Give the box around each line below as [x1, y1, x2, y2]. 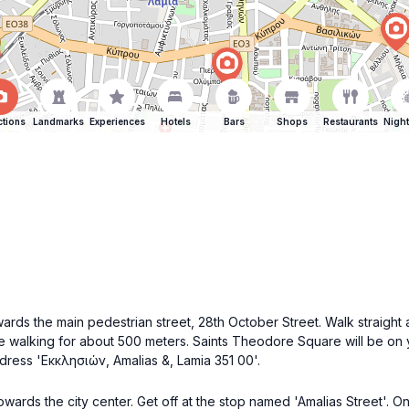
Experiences [89, 116, 145, 127]
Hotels [160, 116, 191, 127]
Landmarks [33, 116, 84, 127]
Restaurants [323, 116, 378, 127]
